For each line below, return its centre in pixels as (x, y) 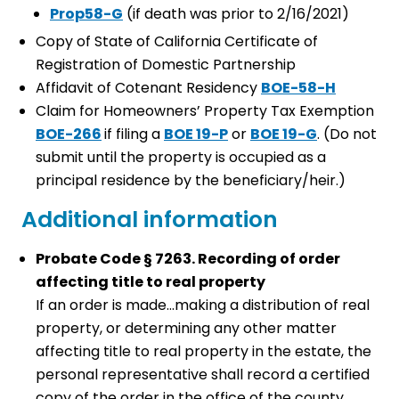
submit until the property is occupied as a (181, 158)
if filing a (134, 134)
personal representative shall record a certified (203, 375)
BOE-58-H (298, 88)
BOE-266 (69, 134)
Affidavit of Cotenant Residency (148, 88)
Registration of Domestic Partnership (166, 65)
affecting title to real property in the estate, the (204, 352)
